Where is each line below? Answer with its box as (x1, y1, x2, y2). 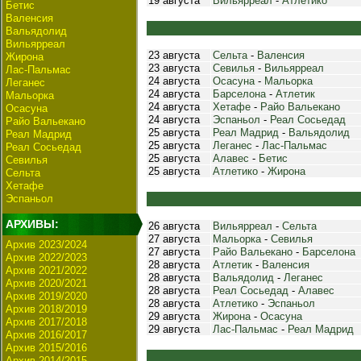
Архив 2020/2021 (6, 277, 87, 289)
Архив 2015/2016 (6, 342, 87, 354)
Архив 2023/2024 (6, 239, 87, 251)
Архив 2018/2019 (6, 303, 87, 315)
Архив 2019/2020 (6, 290, 87, 302)
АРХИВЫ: (6, 218, 59, 230)
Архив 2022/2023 (6, 251, 87, 263)
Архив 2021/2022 (6, 264, 87, 276)
